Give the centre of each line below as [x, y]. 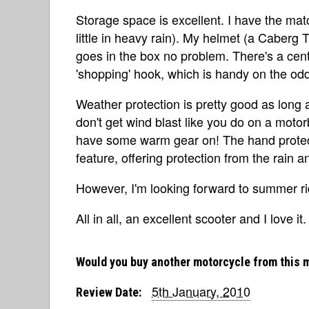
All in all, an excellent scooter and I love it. [191, 218]
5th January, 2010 [201, 291]
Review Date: [109, 292]
